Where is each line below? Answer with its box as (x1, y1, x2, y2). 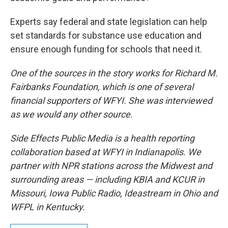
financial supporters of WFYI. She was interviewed (10, 95, 212, 106)
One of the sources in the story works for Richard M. (10, 67, 218, 78)
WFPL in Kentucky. (10, 201, 85, 212)
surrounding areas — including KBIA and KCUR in (10, 174, 205, 185)
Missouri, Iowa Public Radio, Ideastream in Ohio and (10, 187, 218, 198)
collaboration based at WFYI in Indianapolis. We (10, 146, 201, 157)
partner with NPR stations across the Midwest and (10, 160, 212, 171)
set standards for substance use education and (10, 30, 202, 41)
